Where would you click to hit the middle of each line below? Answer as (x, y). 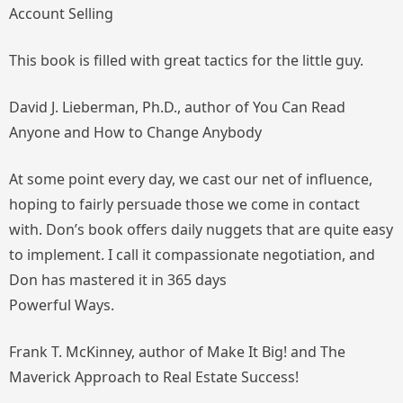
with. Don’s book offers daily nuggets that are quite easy (201, 229)
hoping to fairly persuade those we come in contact (184, 204)
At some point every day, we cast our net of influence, (191, 179)
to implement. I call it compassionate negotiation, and (192, 254)
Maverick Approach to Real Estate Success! (154, 376)
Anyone (35, 132)
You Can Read (299, 107)
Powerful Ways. (62, 304)
